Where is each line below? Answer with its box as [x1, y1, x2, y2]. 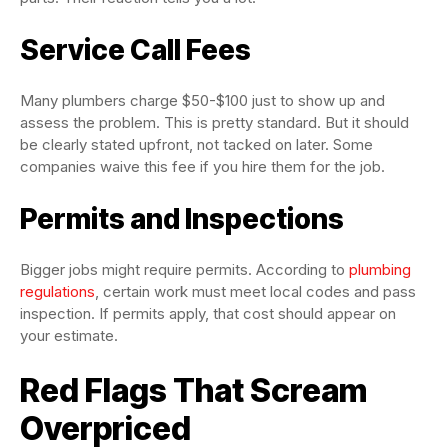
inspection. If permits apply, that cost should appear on [20, 304, 396, 323]
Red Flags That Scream [20, 371, 367, 410]
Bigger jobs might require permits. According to [20, 260, 349, 279]
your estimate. [20, 326, 118, 345]
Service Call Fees [20, 33, 251, 67]
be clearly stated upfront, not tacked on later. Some [20, 135, 373, 154]
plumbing [349, 260, 411, 279]
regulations [20, 282, 95, 301]
